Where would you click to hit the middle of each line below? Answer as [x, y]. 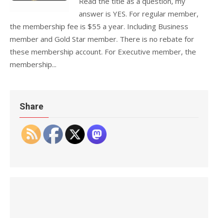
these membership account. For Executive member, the [103, 52]
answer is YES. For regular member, [139, 14]
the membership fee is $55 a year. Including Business [99, 26]
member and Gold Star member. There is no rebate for [102, 39]
